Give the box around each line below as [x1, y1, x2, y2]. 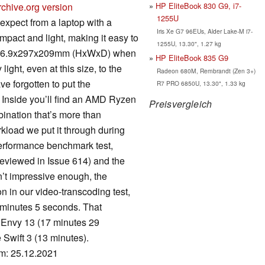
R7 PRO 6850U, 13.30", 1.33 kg [156, 78, 245, 88]
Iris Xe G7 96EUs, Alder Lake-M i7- [156, 26, 253, 35]
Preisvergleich [149, 96, 212, 111]
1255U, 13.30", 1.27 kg [156, 38, 221, 48]
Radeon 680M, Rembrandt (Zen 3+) [156, 66, 256, 75]
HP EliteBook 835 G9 [156, 51, 228, 63]
